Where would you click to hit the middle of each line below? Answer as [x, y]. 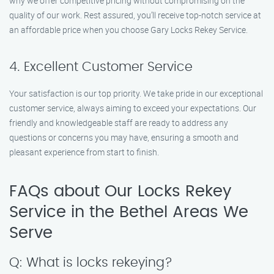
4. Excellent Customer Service [101, 67]
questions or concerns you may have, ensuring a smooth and [124, 137]
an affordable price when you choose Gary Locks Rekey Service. [128, 30]
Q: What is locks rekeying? [91, 263]
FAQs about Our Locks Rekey [120, 191]
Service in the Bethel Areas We [129, 212]
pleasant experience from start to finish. [84, 152]
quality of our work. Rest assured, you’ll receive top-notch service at [135, 15]
